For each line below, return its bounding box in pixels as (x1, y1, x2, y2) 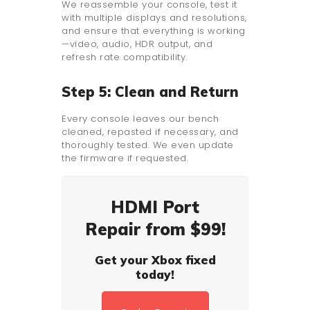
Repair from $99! (84, 218, 226, 239)
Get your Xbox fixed (94, 252, 216, 267)
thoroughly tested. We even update (62, 138, 234, 152)
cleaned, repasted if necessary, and (62, 125, 239, 138)
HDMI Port (111, 196, 199, 217)
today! (136, 266, 174, 282)
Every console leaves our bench (62, 111, 219, 125)
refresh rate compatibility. (62, 50, 188, 64)
